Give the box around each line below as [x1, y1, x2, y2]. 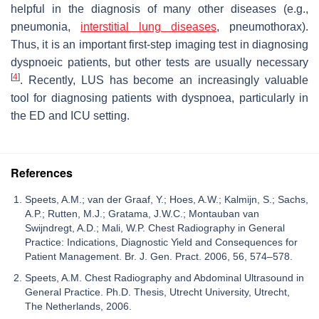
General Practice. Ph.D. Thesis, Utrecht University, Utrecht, [25, 286, 290, 298]
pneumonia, [11, 20, 80, 33]
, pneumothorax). [216, 20, 308, 33]
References [11, 164, 73, 181]
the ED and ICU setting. [11, 109, 130, 122]
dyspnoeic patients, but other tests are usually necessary [11, 56, 308, 68]
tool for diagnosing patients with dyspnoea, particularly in [11, 91, 308, 104]
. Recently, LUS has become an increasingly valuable [20, 73, 308, 86]
